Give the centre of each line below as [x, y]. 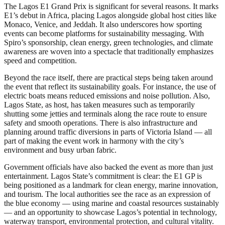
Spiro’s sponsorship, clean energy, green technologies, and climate [108, 43]
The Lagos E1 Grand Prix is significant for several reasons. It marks [111, 7]
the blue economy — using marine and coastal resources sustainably [111, 203]
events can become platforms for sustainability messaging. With [104, 34]
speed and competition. [40, 61]
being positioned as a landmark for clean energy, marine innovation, [111, 185]
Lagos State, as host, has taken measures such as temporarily [99, 105]
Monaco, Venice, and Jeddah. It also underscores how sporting [103, 25]
